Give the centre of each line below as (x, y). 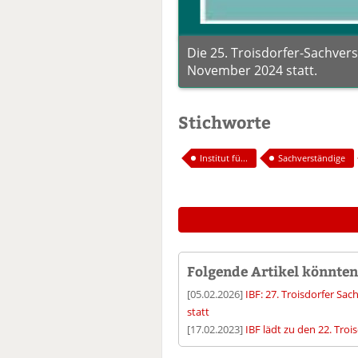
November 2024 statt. (252, 70)
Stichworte (225, 121)
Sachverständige (312, 157)
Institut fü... (224, 157)
